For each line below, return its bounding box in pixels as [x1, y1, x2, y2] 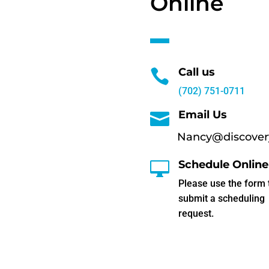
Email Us [178, 107, 228, 121]
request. [178, 207, 214, 219]
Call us [178, 65, 216, 79]
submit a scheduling [178, 192, 265, 204]
